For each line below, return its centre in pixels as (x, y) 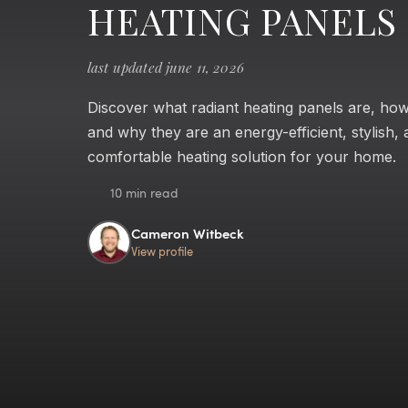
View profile (162, 252)
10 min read (143, 192)
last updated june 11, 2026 (166, 67)
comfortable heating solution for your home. (242, 156)
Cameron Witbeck (188, 233)
